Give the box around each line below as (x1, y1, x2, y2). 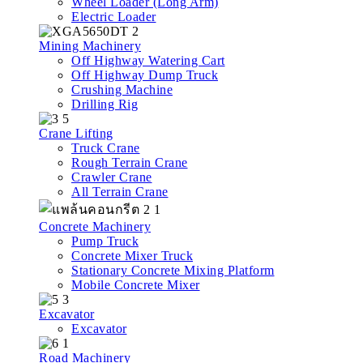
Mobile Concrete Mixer (71, 277, 200, 292)
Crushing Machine (71, 82, 173, 96)
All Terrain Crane (71, 184, 169, 199)
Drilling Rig (71, 96, 138, 111)
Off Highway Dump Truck (71, 67, 218, 82)
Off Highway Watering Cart (71, 53, 225, 67)
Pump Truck (71, 233, 139, 248)
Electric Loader (71, 9, 156, 23)
